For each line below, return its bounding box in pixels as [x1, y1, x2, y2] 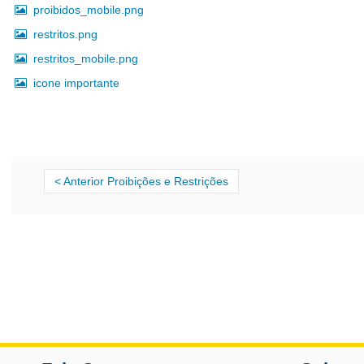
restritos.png [33, 27, 97, 41]
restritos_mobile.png [33, 51, 138, 65]
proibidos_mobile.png [33, 2, 144, 16]
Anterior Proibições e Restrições [63, 174, 228, 188]
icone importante [33, 76, 119, 89]
